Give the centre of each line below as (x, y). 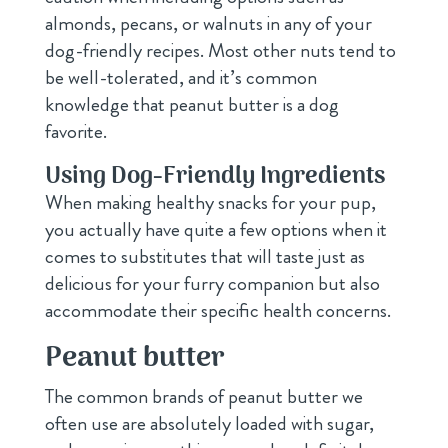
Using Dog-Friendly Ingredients (214, 176)
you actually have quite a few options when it (215, 229)
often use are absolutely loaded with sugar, (209, 423)
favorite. (75, 131)
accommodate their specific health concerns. (217, 310)
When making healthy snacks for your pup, (210, 202)
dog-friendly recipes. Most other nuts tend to (220, 50)
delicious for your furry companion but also (212, 283)
